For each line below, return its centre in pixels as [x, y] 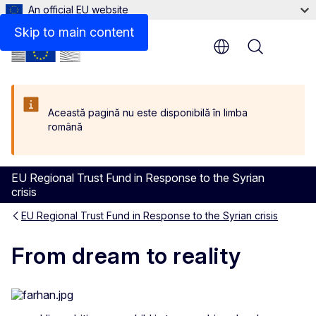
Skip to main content [74, 32]
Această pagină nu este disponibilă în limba [148, 113]
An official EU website [78, 10]
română [65, 127]
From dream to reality [126, 256]
